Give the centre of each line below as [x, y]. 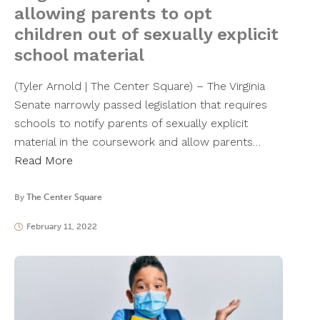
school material [79, 55]
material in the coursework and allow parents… [137, 142]
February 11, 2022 [61, 227]
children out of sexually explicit [146, 35]
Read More [44, 161]
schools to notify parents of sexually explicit [131, 124]
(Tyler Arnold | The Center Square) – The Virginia [140, 86]
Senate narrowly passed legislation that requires [141, 105]
